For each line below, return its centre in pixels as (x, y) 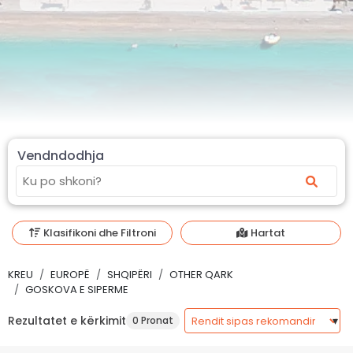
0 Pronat (153, 321)
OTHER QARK (201, 275)
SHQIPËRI (130, 275)
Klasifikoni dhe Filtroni (98, 233)
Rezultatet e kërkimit (67, 320)
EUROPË (70, 275)
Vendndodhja (61, 155)
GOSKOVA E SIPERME (77, 290)
